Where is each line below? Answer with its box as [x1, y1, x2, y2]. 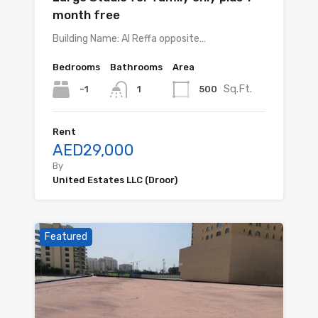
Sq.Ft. [224, 82, 252, 95]
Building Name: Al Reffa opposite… [53, 32, 206, 45]
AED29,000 [53, 141, 134, 160]
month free [53, 7, 120, 22]
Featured [45, 231, 87, 243]
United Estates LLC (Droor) [53, 175, 177, 186]
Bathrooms [110, 61, 163, 72]
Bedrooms [53, 61, 100, 72]
